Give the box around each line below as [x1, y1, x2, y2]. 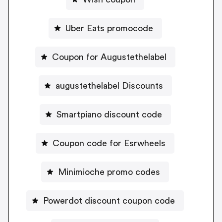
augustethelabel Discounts [55, 81, 163, 90]
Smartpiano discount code [56, 110, 162, 119]
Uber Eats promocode [65, 23, 153, 33]
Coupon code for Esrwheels [53, 138, 166, 148]
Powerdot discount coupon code [43, 196, 175, 205]
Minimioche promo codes [58, 167, 160, 176]
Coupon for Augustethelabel [52, 52, 166, 61]
